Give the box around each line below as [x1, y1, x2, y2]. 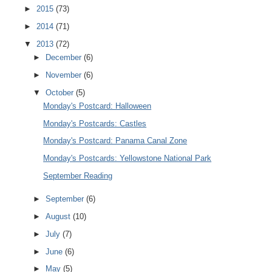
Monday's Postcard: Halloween [43, 101, 152, 110]
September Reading [43, 171, 113, 180]
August [46, 212, 73, 222]
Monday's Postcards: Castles [43, 118, 147, 128]
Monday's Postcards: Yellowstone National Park [43, 154, 212, 163]
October [46, 87, 76, 97]
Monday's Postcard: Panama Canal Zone [43, 136, 188, 146]
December [46, 53, 84, 63]
